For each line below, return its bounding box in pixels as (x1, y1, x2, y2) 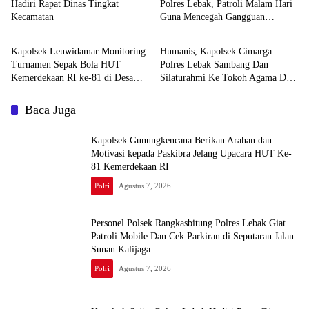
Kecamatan (11, 12, 54, 22)
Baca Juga (25, 103, 76, 117)
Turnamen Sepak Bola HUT (11, 59, 121, 70)
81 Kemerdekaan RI (91, 161, 169, 172)
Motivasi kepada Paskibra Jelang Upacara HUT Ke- (91, 148, 292, 159)
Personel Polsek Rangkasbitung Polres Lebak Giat (91, 217, 286, 228)
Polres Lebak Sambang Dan (160, 59, 268, 70)
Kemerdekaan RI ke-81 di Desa (11, 72, 133, 83)
